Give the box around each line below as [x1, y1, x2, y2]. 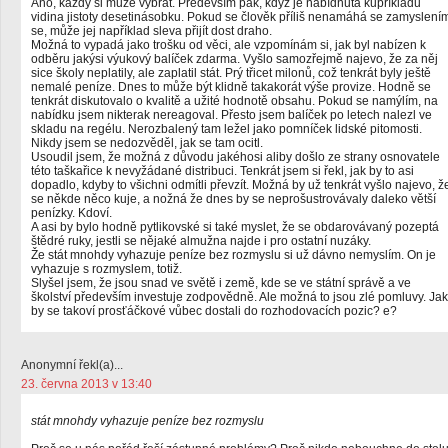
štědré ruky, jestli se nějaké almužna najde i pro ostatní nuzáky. [31, 234, 371, 248]
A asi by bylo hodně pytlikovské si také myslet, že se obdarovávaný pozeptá [31, 220, 439, 234]
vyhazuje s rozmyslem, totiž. [31, 262, 182, 276]
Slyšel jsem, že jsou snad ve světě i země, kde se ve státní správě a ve [31, 276, 411, 290]
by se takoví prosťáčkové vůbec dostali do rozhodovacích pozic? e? [31, 304, 397, 318]
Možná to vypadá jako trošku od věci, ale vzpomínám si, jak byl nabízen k [31, 38, 426, 52]
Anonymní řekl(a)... [21, 358, 123, 372]
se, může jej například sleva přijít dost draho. [31, 24, 272, 38]
